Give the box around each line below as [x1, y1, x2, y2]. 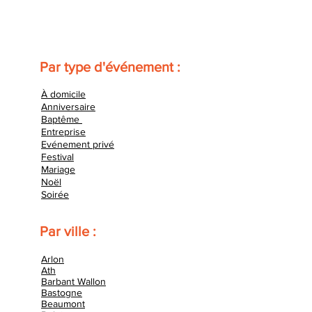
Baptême [41, 114, 82, 125]
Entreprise [41, 126, 86, 137]
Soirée [41, 189, 69, 200]
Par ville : [40, 224, 96, 239]
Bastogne [41, 287, 82, 298]
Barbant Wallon [41, 276, 106, 287]
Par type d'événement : [40, 59, 180, 75]
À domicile [41, 88, 86, 100]
